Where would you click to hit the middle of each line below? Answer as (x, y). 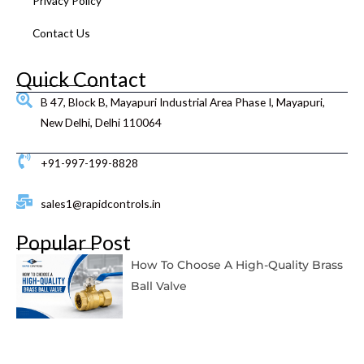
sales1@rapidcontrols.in (101, 204)
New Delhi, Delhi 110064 (101, 123)
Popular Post (74, 243)
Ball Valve (158, 286)
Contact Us (61, 33)
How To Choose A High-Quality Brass (236, 265)
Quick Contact (81, 79)
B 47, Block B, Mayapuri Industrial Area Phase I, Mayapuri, (183, 102)
